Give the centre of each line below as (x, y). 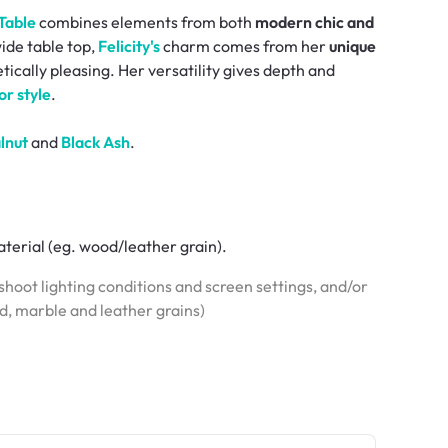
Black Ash (95, 141)
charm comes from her (244, 45)
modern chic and (314, 21)
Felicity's (129, 45)
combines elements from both (145, 21)
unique (352, 45)
